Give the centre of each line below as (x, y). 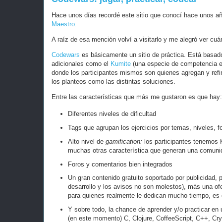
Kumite (121, 64)
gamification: (125, 141)
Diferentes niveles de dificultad (112, 114)
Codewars (66, 55)
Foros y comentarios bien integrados (120, 164)
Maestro (63, 24)
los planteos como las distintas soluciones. (113, 82)
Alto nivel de (86, 141)
